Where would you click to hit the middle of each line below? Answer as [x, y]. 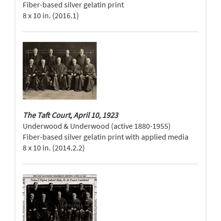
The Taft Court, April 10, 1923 [70, 115]
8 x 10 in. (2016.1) [51, 15]
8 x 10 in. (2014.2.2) [54, 147]
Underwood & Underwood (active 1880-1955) [97, 126]
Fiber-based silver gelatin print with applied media [106, 137]
